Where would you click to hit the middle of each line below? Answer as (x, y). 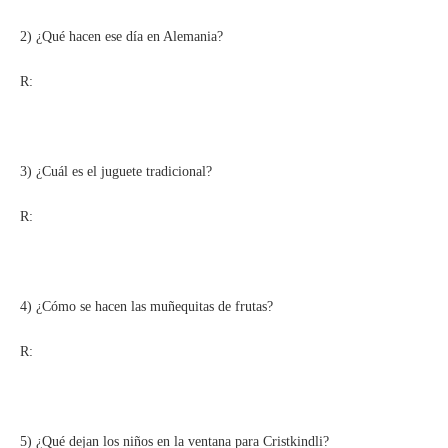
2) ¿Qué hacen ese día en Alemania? (121, 36)
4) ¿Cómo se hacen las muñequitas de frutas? (146, 306)
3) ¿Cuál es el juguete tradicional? (116, 171)
